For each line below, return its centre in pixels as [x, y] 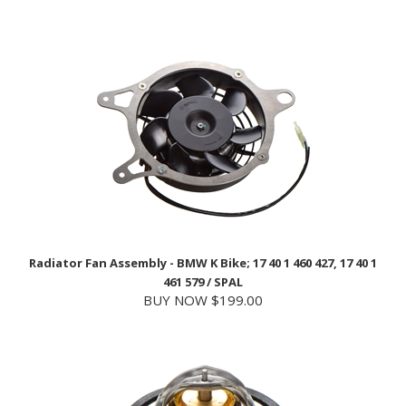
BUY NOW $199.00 [203, 274]
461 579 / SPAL [203, 256]
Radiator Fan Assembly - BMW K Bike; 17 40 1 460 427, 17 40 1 [203, 237]
